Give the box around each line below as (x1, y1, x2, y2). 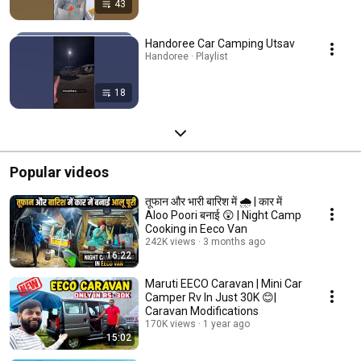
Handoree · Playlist (145, 50, 228, 62)
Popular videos (10, 163, 109, 180)
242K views (145, 235, 196, 247)
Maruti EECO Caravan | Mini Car (145, 276, 302, 290)
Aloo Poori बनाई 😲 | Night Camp (145, 208, 301, 222)
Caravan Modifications (145, 304, 259, 317)
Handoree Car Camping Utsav (145, 36, 295, 50)
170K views (145, 317, 196, 330)
